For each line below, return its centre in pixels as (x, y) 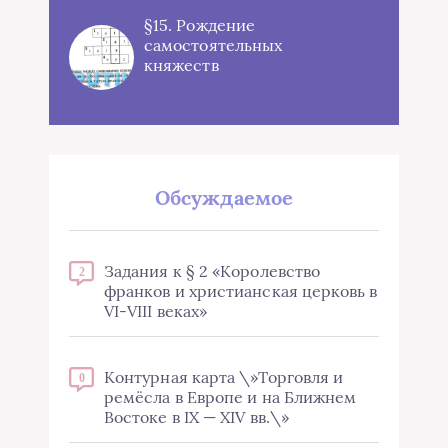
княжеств (181, 65)
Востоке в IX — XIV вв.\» (196, 417)
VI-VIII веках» (156, 311)
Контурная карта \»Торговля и (224, 377)
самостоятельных (213, 45)
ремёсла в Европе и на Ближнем (230, 397)
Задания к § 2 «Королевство (212, 271)
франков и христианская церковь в (241, 291)
